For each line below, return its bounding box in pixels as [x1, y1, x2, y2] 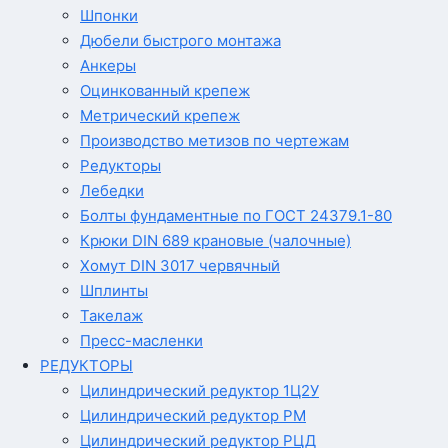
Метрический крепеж [80, 106, 240, 125]
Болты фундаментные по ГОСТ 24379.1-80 [80, 206, 392, 225]
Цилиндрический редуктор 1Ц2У [80, 381, 319, 400]
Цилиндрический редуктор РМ [80, 406, 306, 425]
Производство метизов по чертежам [80, 131, 349, 150]
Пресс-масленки [80, 331, 203, 350]
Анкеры [80, 56, 136, 75]
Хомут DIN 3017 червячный [80, 256, 280, 275]
